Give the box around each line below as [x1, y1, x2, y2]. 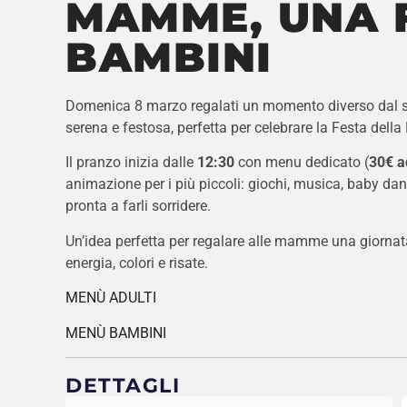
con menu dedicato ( [234, 154, 369, 172]
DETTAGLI [65, 372, 180, 398]
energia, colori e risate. [65, 253, 208, 272]
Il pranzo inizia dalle [65, 154, 197, 172]
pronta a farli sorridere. [65, 197, 211, 215]
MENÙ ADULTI [65, 289, 156, 307]
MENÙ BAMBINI [65, 323, 166, 342]
